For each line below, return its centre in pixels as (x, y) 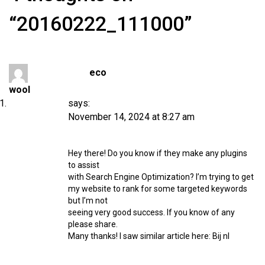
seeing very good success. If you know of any (151, 212)
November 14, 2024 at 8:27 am (131, 117)
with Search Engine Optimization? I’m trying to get (161, 177)
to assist (84, 165)
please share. (93, 224)
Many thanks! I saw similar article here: (140, 236)
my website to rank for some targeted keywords (158, 188)
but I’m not (88, 200)
